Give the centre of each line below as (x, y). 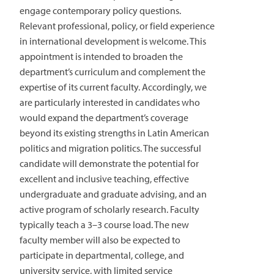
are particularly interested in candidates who (110, 102)
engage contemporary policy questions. (100, 10)
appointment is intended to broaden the (101, 56)
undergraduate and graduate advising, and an (113, 194)
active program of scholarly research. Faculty (109, 209)
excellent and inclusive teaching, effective (104, 178)
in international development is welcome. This (113, 41)
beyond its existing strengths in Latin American (114, 132)
